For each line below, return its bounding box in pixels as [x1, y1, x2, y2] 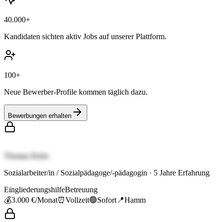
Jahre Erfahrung [158, 168, 210, 177]
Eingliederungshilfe [4, 185, 65, 194]
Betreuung [65, 185, 98, 194]
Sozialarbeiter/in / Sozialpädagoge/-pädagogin [4, 168, 147, 177]
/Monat [35, 196, 57, 205]
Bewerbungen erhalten [8, 112, 71, 120]
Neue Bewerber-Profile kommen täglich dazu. [4, 88, 148, 97]
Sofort [97, 196, 116, 205]
